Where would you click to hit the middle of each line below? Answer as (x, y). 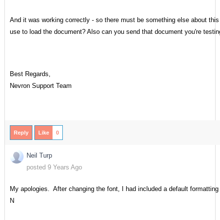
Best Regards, (30, 74)
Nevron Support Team (41, 85)
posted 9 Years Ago (54, 167)
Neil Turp (39, 155)
